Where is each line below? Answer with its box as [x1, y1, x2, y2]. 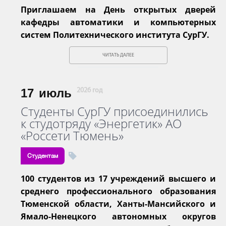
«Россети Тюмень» [21, 127, 124, 144]
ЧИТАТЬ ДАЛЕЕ [102, 52, 134, 58]
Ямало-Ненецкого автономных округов [21, 210, 216, 222]
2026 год [77, 86, 102, 94]
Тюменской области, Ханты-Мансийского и [21, 198, 216, 209]
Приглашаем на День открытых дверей [21, 4, 216, 15]
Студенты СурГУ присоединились [21, 102, 208, 120]
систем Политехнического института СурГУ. [21, 29, 209, 40]
